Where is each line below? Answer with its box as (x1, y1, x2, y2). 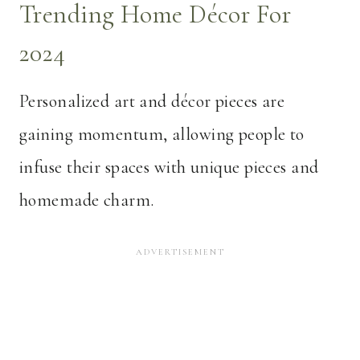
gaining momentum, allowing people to (19, 124, 305, 145)
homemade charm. (19, 190, 154, 211)
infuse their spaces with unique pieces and (19, 157, 319, 178)
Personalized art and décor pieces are (19, 91, 285, 112)
